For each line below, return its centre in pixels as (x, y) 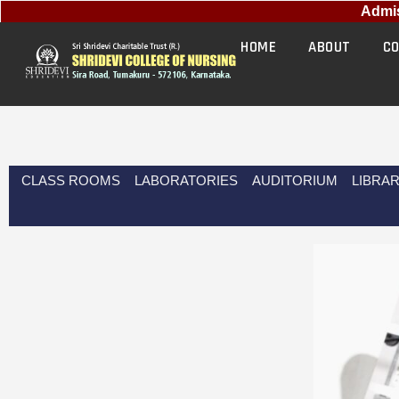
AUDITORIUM (294, 180)
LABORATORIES (186, 180)
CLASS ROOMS (70, 180)
